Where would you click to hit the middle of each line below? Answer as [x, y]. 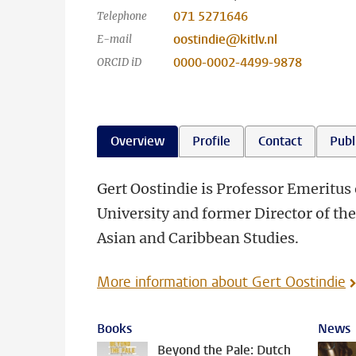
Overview [137, 141]
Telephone [122, 16]
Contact [280, 141]
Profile [211, 141]
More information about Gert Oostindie [221, 282]
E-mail [114, 39]
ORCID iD [119, 62]
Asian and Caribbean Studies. [198, 238]
